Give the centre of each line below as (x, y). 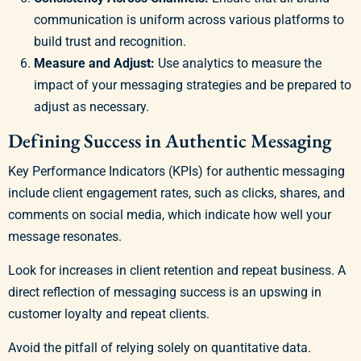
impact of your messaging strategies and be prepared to (193, 85)
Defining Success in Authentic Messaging (170, 140)
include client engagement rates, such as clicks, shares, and (176, 193)
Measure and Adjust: (94, 63)
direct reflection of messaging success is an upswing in (165, 292)
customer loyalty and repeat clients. (109, 313)
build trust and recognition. (110, 41)
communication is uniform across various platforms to (189, 19)
